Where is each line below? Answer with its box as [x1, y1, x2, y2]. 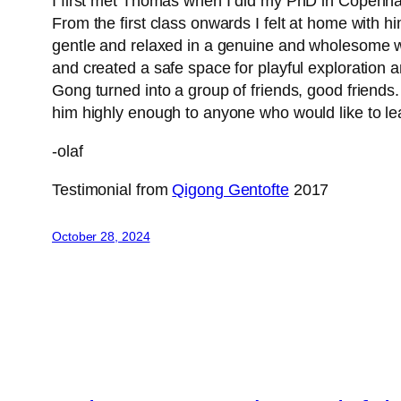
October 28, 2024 [52, 229, 150, 244]
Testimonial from [52, 181, 173, 200]
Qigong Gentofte [172, 181, 289, 200]
